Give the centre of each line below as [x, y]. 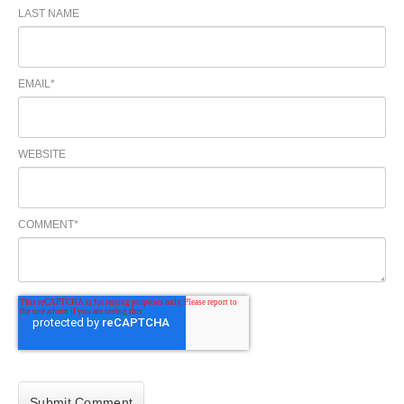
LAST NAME [49, 14]
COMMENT [46, 225]
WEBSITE [42, 155]
